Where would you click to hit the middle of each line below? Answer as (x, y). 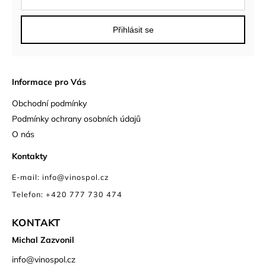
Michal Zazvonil (43, 240)
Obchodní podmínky (49, 104)
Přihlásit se (133, 29)
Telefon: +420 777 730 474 (67, 194)
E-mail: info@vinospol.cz (61, 177)
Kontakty (30, 156)
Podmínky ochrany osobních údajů (76, 119)
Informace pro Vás (49, 82)
